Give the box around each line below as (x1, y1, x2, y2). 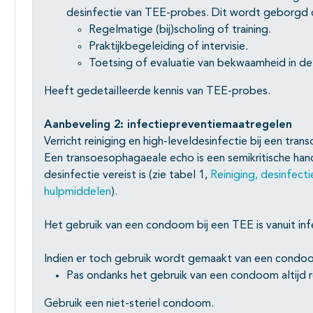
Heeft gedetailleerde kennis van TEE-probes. (44, 86, 270, 98)
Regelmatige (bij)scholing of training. (89, 24, 271, 36)
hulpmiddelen (44, 187, 111, 198)
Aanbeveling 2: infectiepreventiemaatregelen (44, 119, 292, 131)
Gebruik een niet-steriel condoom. (44, 298, 214, 310)
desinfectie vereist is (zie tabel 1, (44, 170, 210, 182)
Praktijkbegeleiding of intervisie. (89, 41, 248, 53)
